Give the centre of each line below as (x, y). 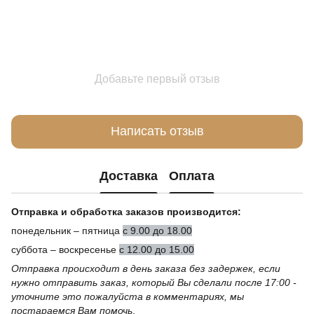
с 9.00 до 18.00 (157, 230)
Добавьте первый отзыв (157, 78)
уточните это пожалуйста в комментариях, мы (128, 296)
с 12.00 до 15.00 (157, 249)
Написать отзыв (157, 131)
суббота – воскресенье (65, 249)
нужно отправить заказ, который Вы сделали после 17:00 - (154, 282)
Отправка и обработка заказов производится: (126, 211)
